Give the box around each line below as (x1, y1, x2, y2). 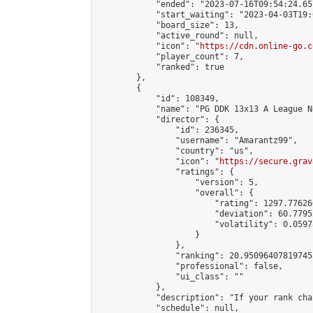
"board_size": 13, (97, 20, 239, 30)
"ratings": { (97, 167, 234, 177)
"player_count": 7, (97, 52, 244, 61)
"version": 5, (97, 177, 259, 187)
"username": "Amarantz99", (97, 136, 298, 145)
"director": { (97, 115, 219, 124)
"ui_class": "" (97, 272, 244, 282)
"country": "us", (97, 146, 254, 156)
